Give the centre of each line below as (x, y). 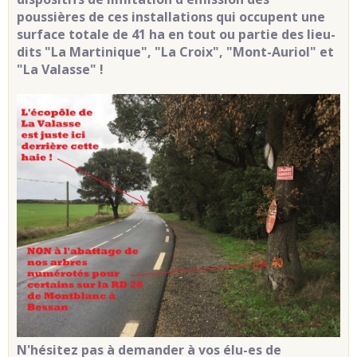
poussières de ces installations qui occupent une (171, 17)
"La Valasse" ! (60, 70)
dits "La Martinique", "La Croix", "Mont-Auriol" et (175, 52)
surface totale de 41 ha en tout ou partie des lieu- (176, 35)
